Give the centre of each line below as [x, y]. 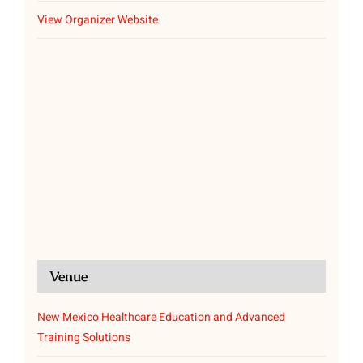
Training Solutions [83, 338]
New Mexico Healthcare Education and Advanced [161, 318]
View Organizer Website [97, 20]
